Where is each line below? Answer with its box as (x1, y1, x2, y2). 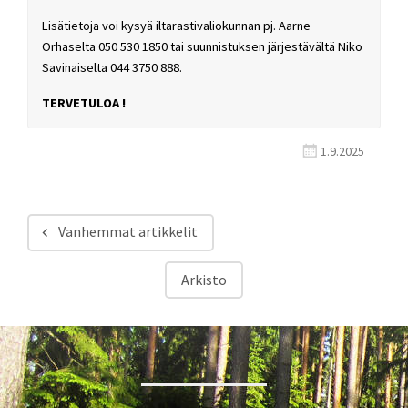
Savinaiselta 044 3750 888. (42, 58, 182, 76)
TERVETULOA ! (42, 94, 126, 111)
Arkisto (181, 270, 227, 289)
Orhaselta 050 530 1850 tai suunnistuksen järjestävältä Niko (42, 37, 362, 55)
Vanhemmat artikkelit (58, 222, 198, 241)
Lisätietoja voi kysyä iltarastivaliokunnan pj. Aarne (42, 16, 311, 34)
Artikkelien (27, 242, 151, 276)
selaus (27, 275, 97, 309)
